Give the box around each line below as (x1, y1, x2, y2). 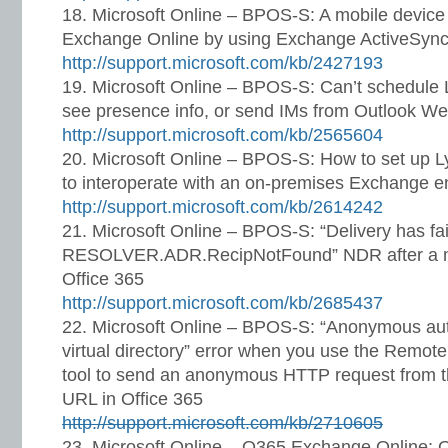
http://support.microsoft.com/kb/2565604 (62, 125, 383, 145)
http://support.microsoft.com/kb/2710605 (62, 413, 383, 433)
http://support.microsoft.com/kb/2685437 (62, 293, 383, 313)
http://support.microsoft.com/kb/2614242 (62, 197, 383, 217)
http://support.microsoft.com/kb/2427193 (62, 53, 383, 73)
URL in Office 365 (62, 389, 203, 409)
